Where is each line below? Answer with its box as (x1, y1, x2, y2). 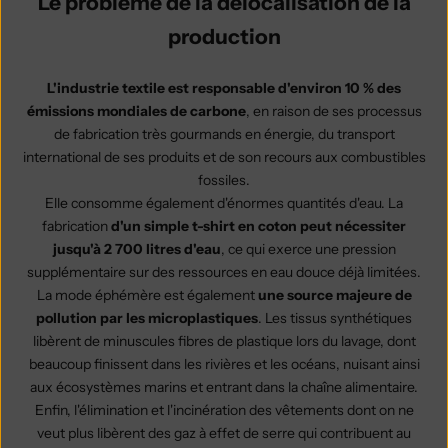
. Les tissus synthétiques (258, 308, 412, 327)
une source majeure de (254, 285, 412, 304)
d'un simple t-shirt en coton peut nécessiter (111, 216, 406, 235)
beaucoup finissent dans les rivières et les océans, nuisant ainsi (28, 354, 420, 373)
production (167, 23, 281, 49)
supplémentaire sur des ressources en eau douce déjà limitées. (27, 262, 421, 281)
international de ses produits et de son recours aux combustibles (22, 147, 426, 166)
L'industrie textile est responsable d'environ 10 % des (47, 78, 401, 97)
